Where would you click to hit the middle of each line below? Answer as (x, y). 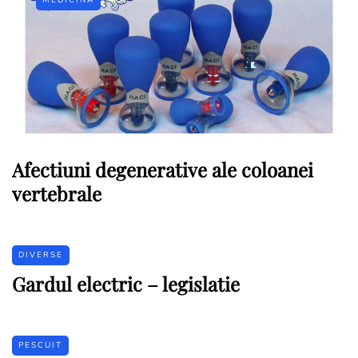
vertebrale (57, 193)
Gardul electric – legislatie (126, 283)
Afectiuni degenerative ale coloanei (163, 169)
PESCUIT (40, 345)
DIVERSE (41, 255)
